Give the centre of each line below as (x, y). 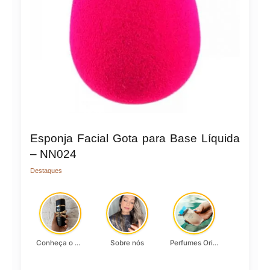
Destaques (46, 171)
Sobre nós (127, 243)
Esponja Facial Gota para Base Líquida (135, 138)
